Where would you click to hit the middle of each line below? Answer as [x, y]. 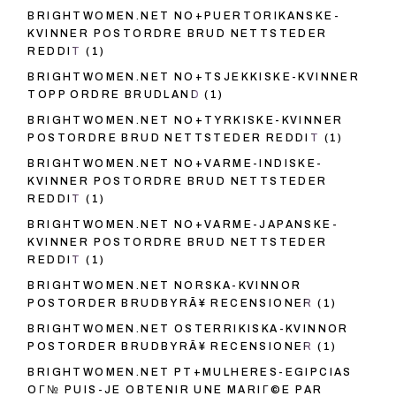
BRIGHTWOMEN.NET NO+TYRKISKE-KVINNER [186, 121]
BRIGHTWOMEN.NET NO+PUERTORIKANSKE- [184, 16]
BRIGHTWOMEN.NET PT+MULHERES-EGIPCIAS [190, 373]
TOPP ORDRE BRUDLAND [114, 95]
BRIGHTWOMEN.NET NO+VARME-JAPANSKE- [183, 225]
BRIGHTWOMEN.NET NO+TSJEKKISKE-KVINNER [194, 77]
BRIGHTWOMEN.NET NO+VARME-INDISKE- [175, 164]
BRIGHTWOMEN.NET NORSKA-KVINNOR [165, 286]
